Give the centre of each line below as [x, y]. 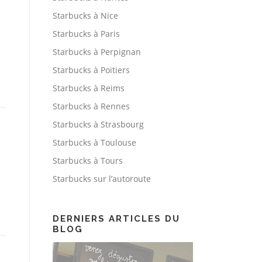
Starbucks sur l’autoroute [102, 179]
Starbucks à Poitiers [91, 70]
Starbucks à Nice [85, 16]
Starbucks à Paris [86, 34]
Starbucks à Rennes [91, 106]
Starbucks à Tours [88, 161]
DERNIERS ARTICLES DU [116, 219]
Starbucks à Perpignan [97, 52]
